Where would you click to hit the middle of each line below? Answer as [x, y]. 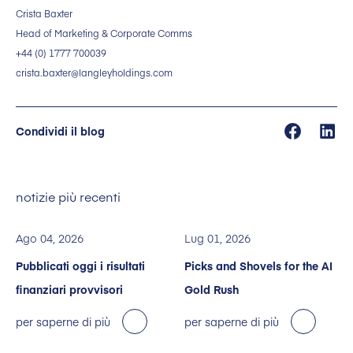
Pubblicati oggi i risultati [80, 266]
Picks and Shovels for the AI [258, 266]
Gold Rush [212, 290]
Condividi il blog [60, 131]
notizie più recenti [68, 197]
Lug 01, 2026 [217, 238]
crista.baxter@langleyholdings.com [94, 73]
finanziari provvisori [69, 290]
